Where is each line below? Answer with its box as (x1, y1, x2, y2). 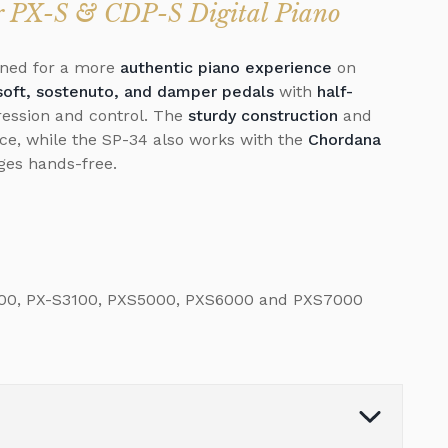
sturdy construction (188, 105, 338, 125)
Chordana (308, 129, 381, 149)
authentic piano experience (120, 57, 332, 77)
